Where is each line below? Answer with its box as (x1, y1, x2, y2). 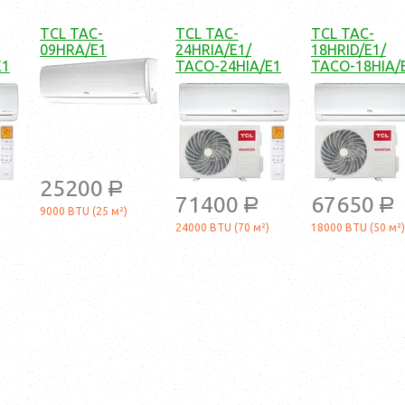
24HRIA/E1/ (175, 42, 251, 59)
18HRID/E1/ (311, 42, 386, 59)
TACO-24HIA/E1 (175, 58, 281, 75)
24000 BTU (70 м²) (175, 221, 269, 234)
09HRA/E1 (40, 42, 107, 59)
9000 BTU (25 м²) (40, 205, 127, 218)
